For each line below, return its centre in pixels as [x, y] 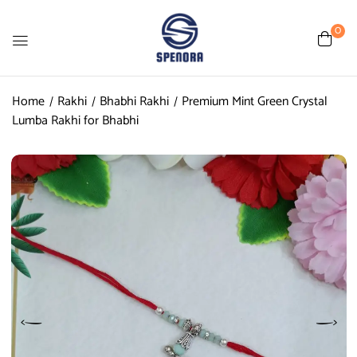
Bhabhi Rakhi [134, 102]
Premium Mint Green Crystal [255, 102]
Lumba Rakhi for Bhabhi [75, 121]
